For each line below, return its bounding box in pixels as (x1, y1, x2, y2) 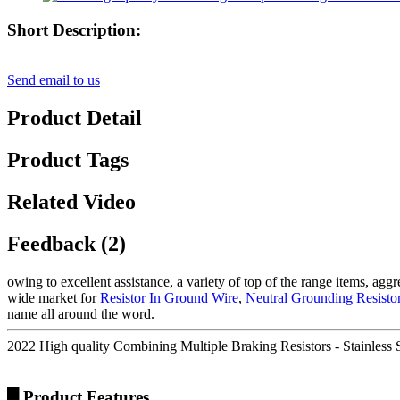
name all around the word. (7, 305, 154, 321)
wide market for (7, 289, 100, 305)
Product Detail (7, 106, 142, 130)
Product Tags (7, 148, 129, 172)
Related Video (7, 189, 136, 213)
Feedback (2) (7, 231, 126, 255)
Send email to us (7, 72, 100, 88)
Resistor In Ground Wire (100, 289, 238, 305)
